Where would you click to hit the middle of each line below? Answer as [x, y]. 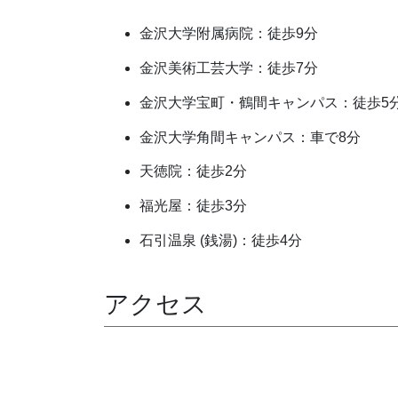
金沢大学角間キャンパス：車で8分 [250, 137]
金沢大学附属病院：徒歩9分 [229, 34]
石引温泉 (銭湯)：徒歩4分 [221, 241]
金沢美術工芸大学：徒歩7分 [229, 68]
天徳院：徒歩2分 [193, 171]
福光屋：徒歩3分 [193, 206]
